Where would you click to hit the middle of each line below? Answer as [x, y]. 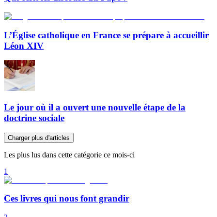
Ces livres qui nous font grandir [67, 199]
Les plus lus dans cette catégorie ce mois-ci [69, 155]
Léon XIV [24, 46]
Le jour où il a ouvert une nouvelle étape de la [95, 107]
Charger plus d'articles [39, 138]
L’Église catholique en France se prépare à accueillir [106, 35]
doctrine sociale [34, 118]
